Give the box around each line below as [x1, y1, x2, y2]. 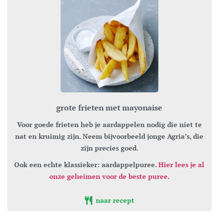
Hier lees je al [158, 159, 205, 169]
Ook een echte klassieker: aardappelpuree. [14, 159, 159, 169]
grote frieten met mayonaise [56, 102, 163, 113]
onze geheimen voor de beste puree [49, 171, 168, 181]
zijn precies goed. [80, 143, 138, 153]
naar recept [93, 195, 134, 205]
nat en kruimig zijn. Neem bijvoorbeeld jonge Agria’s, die [15, 131, 204, 141]
